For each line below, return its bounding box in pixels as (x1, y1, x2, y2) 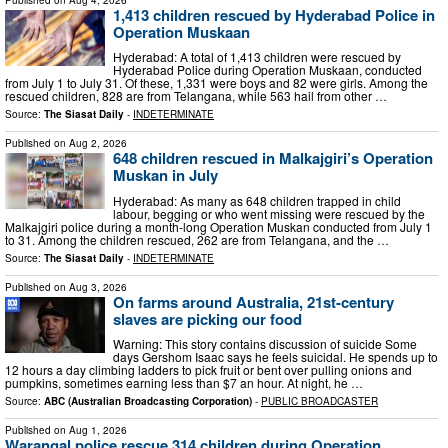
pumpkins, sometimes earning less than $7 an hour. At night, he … (5, 374, 363, 392)
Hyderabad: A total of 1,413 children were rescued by (113, 48, 401, 66)
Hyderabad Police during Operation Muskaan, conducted (113, 61, 422, 79)
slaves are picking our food (113, 307, 302, 330)
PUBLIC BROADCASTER (261, 394, 378, 409)
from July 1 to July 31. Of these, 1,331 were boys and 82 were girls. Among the (5, 74, 428, 92)
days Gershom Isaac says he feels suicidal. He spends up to (113, 348, 438, 366)
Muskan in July (113, 164, 218, 187)
